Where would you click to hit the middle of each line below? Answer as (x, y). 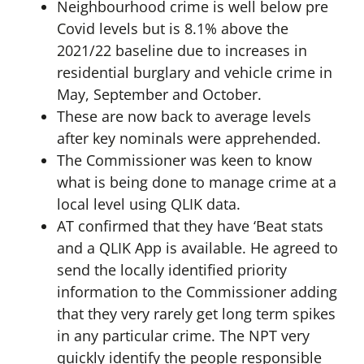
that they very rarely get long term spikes (196, 314)
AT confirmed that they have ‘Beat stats (190, 226)
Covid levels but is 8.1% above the (172, 29)
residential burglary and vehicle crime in (194, 73)
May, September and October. (159, 95)
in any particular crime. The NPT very (183, 336)
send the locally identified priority (171, 270)
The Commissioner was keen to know (184, 160)
